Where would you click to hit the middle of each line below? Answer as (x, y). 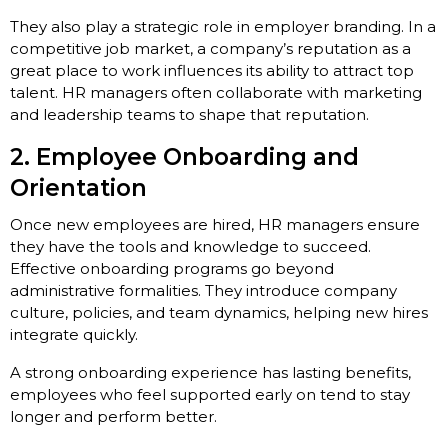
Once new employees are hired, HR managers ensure (215, 224)
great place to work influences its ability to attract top (212, 70)
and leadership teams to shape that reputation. (189, 114)
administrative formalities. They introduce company (203, 290)
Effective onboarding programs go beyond (172, 268)
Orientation (78, 187)
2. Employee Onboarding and (184, 156)
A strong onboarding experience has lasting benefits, (210, 372)
